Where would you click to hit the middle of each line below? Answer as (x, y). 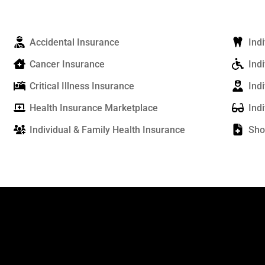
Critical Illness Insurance (82, 86)
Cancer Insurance (67, 64)
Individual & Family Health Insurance (107, 130)
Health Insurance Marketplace (94, 108)
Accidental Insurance (75, 43)
